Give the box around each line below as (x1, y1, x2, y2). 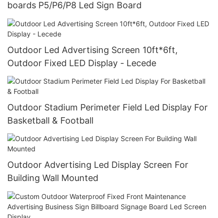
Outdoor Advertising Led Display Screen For (7, 160, 188, 170)
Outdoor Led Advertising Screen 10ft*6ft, (7, 44, 178, 55)
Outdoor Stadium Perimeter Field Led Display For (7, 102, 208, 113)
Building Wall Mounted (7, 173, 98, 183)
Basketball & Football (7, 115, 93, 126)
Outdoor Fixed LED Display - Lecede (7, 57, 156, 68)
